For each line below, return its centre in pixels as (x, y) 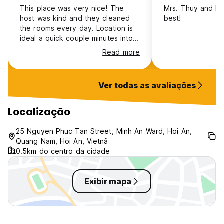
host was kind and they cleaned (75, 18)
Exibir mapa (108, 181)
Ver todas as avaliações (147, 85)
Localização (39, 112)
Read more (121, 52)
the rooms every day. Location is (77, 28)
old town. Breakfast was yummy (74, 48)
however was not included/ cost (75, 58)
